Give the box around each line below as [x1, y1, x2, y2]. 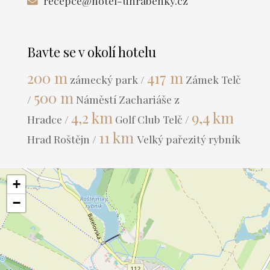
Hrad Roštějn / [27, 131, 99, 146]
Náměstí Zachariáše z [73, 92, 180, 106]
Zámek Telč [183, 72, 241, 86]
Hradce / [27, 111, 71, 126]
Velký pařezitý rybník [137, 131, 240, 146]
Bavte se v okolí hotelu [27, 42, 156, 61]
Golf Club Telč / [112, 111, 192, 126]
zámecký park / [67, 72, 147, 86]
